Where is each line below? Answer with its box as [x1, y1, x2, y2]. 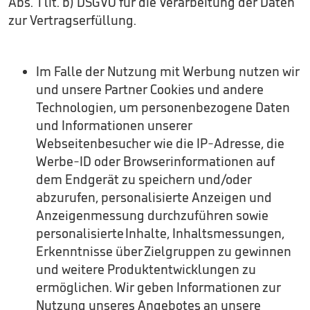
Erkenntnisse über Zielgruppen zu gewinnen [36, 243, 291, 259]
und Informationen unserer [36, 117, 192, 134]
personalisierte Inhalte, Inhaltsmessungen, [36, 225, 284, 241]
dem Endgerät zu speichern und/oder [36, 171, 252, 188]
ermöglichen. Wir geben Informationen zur [36, 279, 281, 295]
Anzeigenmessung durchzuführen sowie [36, 207, 268, 224]
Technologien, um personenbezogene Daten [36, 99, 290, 116]
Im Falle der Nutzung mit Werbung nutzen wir [36, 63, 300, 80]
